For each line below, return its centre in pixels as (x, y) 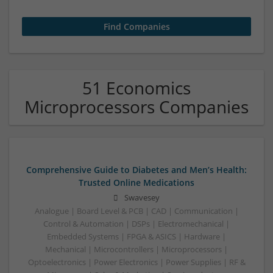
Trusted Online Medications (136, 183)
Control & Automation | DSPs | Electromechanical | (136, 224)
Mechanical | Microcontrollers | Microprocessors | (136, 250)
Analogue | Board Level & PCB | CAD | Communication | (136, 211)
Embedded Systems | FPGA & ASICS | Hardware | (136, 237)
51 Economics (136, 88)
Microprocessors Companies (136, 107)
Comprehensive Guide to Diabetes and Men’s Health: (136, 170)
